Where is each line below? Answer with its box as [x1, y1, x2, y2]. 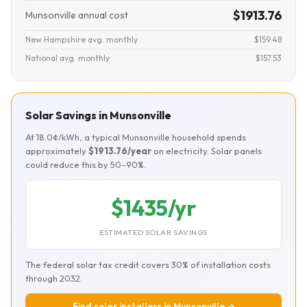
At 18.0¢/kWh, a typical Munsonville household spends [25, 132, 246, 143]
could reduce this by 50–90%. [25, 159, 146, 170]
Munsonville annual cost [25, 9, 128, 21]
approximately [25, 145, 88, 156]
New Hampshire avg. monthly [25, 34, 138, 45]
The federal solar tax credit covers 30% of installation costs [25, 259, 271, 270]
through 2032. [25, 273, 82, 284]
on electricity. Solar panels [151, 145, 262, 156]
